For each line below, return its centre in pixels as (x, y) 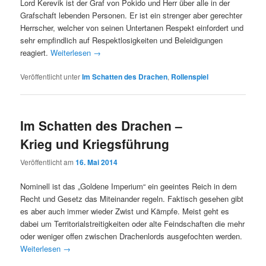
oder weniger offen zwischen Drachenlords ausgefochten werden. (132, 236)
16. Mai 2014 (97, 162)
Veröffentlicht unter (50, 76)
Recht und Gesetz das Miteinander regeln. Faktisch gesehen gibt (132, 199)
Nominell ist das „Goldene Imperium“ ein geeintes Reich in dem (129, 186)
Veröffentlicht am (48, 162)
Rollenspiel (190, 76)
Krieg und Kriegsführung (95, 143)
